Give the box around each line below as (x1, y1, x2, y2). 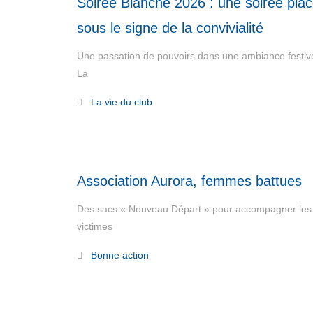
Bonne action (91, 249, 149, 261)
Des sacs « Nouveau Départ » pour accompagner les (77, 203, 312, 214)
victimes (77, 221, 115, 232)
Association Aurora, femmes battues (77, 173, 302, 189)
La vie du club (91, 96, 152, 108)
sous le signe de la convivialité (77, 20, 263, 36)
